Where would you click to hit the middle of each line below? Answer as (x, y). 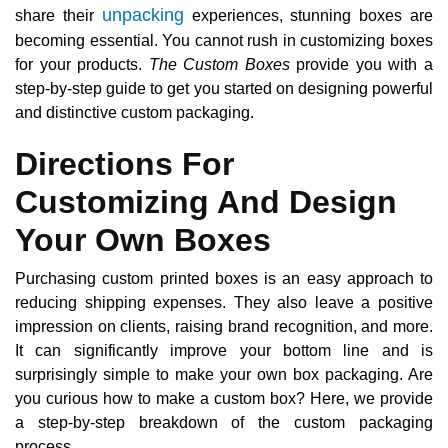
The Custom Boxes (219, 64)
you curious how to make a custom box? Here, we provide (224, 398)
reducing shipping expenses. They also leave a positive (224, 302)
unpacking (142, 14)
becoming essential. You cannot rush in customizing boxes (224, 40)
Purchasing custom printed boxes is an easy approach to (224, 278)
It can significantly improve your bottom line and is (224, 350)
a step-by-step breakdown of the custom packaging (224, 422)
